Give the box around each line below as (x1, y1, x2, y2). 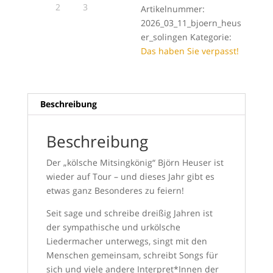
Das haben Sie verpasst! (141, 45, 239, 57)
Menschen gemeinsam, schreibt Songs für (46, 249, 218, 261)
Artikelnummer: (141, 3, 205, 15)
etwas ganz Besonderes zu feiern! (46, 185, 184, 196)
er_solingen (141, 31, 188, 43)
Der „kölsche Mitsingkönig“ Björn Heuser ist (46, 157, 224, 168)
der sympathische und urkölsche (46, 221, 180, 233)
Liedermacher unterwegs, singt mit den (46, 235, 207, 247)
